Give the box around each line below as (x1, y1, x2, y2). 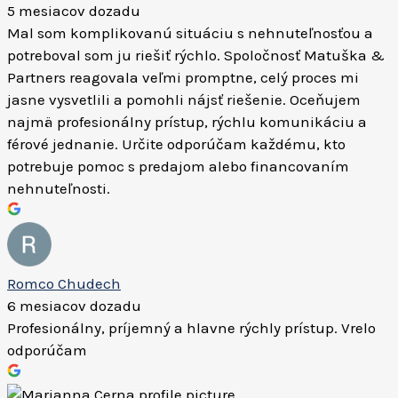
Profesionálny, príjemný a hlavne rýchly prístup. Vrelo (7, 319, 376, 337)
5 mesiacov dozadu (7, 2, 140, 20)
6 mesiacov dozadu (7, 297, 141, 314)
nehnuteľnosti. (7, 179, 110, 197)
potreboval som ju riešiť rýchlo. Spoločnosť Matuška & (7, 46, 385, 64)
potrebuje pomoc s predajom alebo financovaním (7, 157, 349, 175)
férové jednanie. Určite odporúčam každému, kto (7, 135, 346, 153)
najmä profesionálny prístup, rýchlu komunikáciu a (7, 113, 367, 131)
